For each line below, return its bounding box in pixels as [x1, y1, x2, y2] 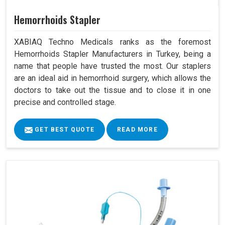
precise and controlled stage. [14, 97, 116, 107]
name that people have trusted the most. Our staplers [14, 61, 211, 71]
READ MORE [117, 126, 158, 133]
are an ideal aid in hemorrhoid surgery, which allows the [14, 73, 211, 83]
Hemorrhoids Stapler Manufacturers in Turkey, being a [14, 49, 211, 59]
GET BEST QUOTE [33, 126, 94, 133]
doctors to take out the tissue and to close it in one [14, 85, 211, 95]
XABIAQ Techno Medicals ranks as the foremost [14, 37, 211, 47]
